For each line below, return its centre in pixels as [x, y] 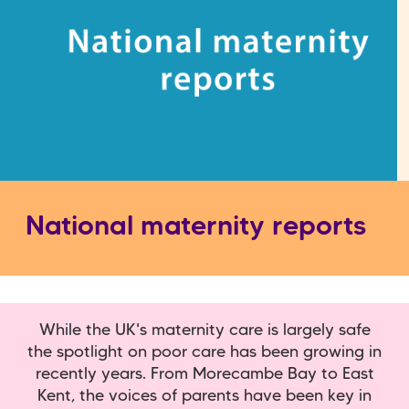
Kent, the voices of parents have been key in [204, 396]
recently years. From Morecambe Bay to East [204, 374]
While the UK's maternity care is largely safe [204, 330]
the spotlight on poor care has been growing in [204, 352]
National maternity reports [196, 227]
